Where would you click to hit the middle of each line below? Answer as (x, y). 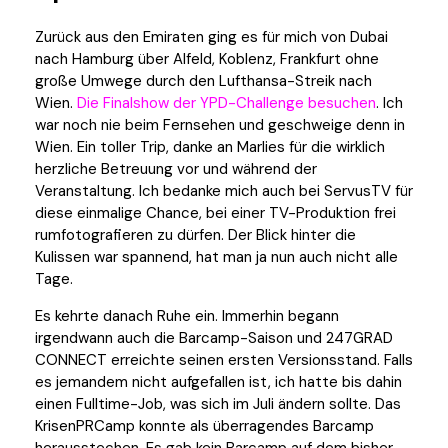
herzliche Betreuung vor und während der (176, 169)
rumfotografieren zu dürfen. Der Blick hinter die (195, 235)
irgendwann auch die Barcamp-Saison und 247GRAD (214, 338)
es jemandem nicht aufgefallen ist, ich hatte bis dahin (218, 382)
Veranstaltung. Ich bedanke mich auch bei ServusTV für (224, 191)
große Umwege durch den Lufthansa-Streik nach (203, 81)
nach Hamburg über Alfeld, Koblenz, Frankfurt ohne (207, 59)
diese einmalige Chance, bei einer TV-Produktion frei (215, 213)
